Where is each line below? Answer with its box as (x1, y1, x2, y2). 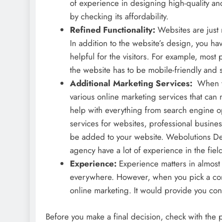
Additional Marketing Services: (69, 77, 195, 90)
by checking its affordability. (69, 10, 168, 23)
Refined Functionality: (69, 24, 158, 36)
